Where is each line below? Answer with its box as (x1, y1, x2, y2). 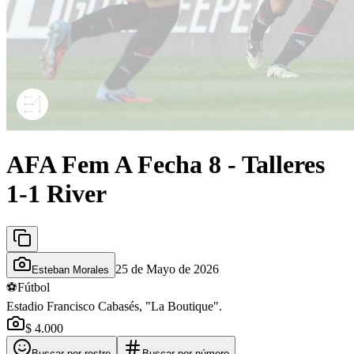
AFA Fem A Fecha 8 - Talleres (6, 150, 325, 179)
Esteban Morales (32, 263, 109, 276)
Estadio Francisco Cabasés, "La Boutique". (6, 299, 222, 313)
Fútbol (17, 280, 50, 294)
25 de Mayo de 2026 (115, 262, 219, 276)
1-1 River (6, 179, 107, 209)
